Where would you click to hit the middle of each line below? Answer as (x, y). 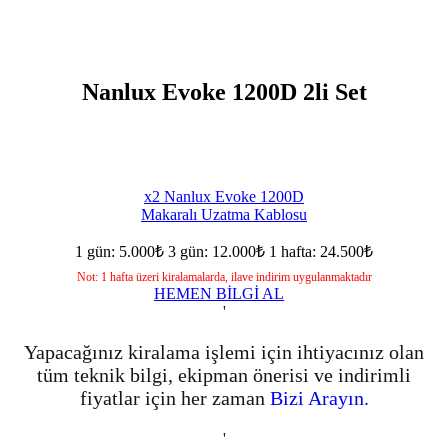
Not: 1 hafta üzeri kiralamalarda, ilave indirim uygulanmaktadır (224, 276)
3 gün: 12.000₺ (216, 251)
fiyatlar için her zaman (174, 397)
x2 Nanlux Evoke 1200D (224, 196)
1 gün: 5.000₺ (119, 251)
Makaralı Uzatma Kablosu (224, 214)
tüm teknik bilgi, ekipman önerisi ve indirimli (224, 374)
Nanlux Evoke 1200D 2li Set (224, 92)
